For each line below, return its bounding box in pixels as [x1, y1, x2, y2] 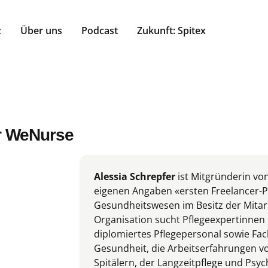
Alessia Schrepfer [94, 169, 178, 183]
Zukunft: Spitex [137, 24, 206, 38]
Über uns [20, 24, 62, 38]
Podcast [81, 24, 118, 38]
